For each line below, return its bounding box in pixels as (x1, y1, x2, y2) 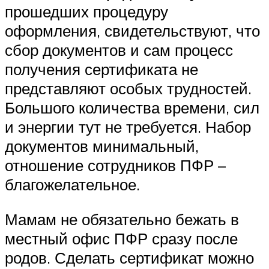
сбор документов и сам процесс (5, 40, 233, 60)
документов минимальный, (5, 136, 199, 156)
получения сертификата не (5, 59, 198, 79)
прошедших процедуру (5, 2, 168, 22)
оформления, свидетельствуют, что (5, 21, 260, 41)
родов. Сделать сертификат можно (5, 247, 254, 267)
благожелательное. (5, 175, 140, 195)
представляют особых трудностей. (5, 79, 252, 98)
